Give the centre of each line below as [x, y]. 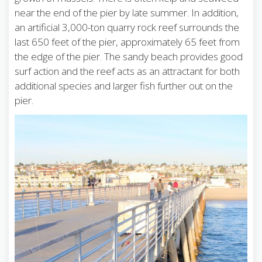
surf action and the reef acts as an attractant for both [127, 71]
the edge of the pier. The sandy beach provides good [129, 56]
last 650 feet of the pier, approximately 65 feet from [127, 42]
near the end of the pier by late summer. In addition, [127, 12]
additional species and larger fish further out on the [124, 85]
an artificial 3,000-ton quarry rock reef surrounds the [127, 27]
